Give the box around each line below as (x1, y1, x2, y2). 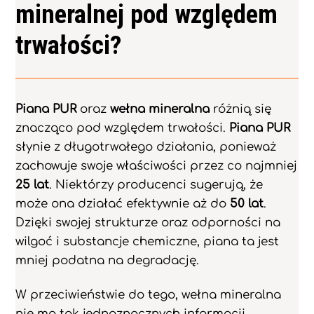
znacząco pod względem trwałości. (15, 121, 230, 135)
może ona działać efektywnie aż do (15, 196, 231, 210)
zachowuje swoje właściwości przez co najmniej (15, 158, 298, 172)
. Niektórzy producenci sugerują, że (49, 177, 264, 191)
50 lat (230, 196, 264, 210)
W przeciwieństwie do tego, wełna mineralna (15, 287, 282, 301)
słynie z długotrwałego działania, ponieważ (15, 139, 277, 153)
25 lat (15, 177, 50, 191)
